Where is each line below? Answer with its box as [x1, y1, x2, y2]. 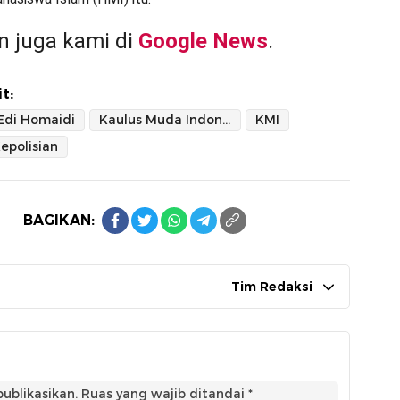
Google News [138, 29, 268, 54]
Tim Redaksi [231, 279, 312, 295]
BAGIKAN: [22, 212, 95, 229]
